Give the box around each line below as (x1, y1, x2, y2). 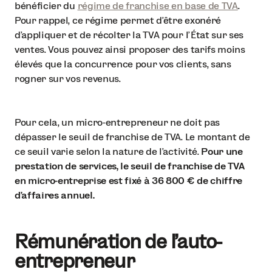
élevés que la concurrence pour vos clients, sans (15, 58, 231, 69)
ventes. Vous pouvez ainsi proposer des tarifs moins (15, 44, 245, 55)
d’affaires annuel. (15, 189, 95, 200)
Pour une (201, 146, 243, 157)
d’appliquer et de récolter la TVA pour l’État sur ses (15, 29, 244, 40)
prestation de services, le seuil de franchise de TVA (15, 160, 245, 171)
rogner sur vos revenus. (15, 73, 121, 84)
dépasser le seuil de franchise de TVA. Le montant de (15, 131, 250, 142)
